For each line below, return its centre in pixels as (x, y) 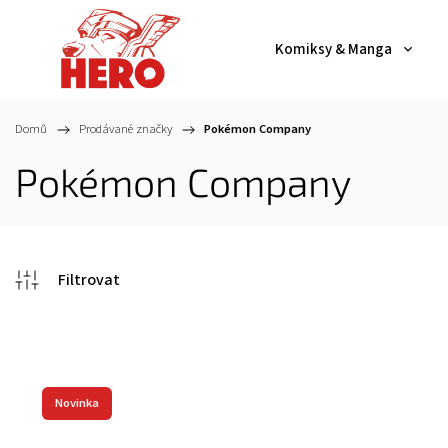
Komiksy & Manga (333, 49)
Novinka (77, 403)
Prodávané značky (125, 129)
